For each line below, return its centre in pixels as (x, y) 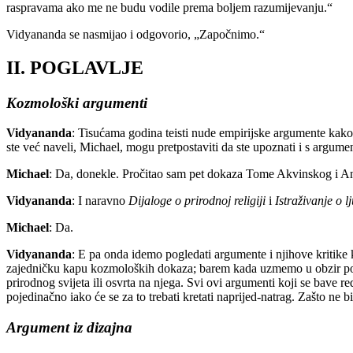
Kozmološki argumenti (77, 102)
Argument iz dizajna (69, 327)
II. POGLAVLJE (75, 67)
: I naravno (100, 201)
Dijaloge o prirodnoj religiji (199, 201)
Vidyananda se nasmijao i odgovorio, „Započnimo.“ (136, 34)
